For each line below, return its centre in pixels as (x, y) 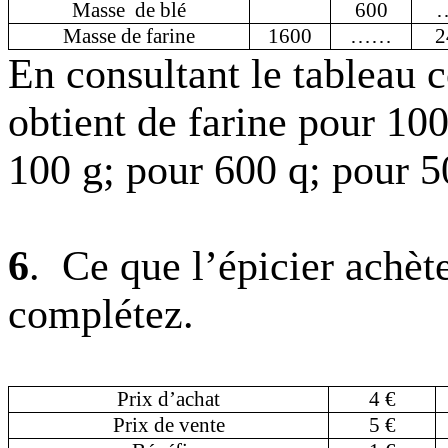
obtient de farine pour (197, 122)
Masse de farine (129, 36)
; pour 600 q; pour (261, 170)
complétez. (101, 314)
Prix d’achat (168, 399)
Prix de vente (168, 425)
